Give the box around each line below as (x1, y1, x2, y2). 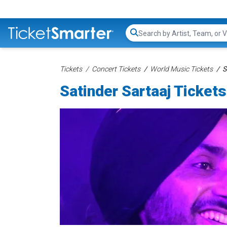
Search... (138, 33, 167, 43)
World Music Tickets (150, 65, 213, 73)
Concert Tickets (92, 65, 140, 73)
